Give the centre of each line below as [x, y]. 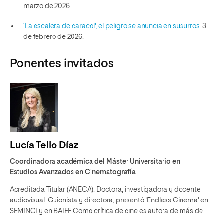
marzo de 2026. [47, 6]
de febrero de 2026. [53, 37]
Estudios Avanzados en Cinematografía [73, 172]
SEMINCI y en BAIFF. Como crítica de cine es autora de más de [106, 211]
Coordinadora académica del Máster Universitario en [95, 162]
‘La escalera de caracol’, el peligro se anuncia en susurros [111, 26]
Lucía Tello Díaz [44, 145]
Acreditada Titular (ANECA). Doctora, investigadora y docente [105, 190]
